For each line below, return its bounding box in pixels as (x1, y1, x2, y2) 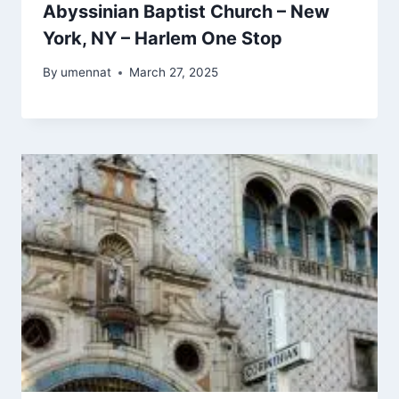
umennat (61, 65, 112, 80)
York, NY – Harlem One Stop (43, 27, 282, 49)
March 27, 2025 (129, 65, 219, 80)
